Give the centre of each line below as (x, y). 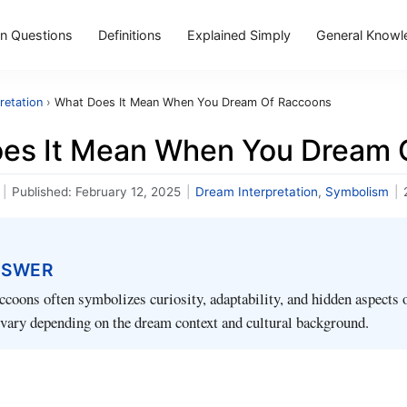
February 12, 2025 (128, 192)
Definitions (129, 35)
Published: (44, 192)
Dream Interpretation (257, 192)
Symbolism (357, 192)
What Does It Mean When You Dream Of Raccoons (193, 102)
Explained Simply (238, 35)
